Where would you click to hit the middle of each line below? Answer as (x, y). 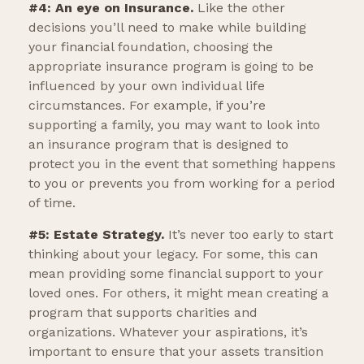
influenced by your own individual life (147, 86)
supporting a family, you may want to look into (174, 125)
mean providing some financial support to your (176, 273)
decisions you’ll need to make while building (167, 27)
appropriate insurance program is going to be (171, 66)
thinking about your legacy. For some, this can (173, 254)
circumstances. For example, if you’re (147, 105)
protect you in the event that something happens (182, 164)
